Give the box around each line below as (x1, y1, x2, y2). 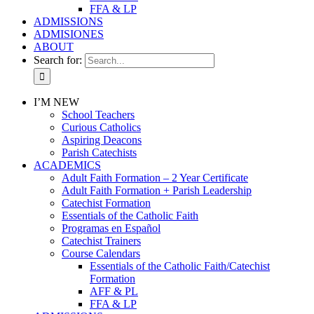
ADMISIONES (34, 28, 104, 40)
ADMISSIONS (34, 15, 103, 27)
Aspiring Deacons (62, 134, 142, 146)
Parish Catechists (62, 146, 137, 158)
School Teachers (62, 109, 135, 121)
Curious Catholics (62, 121, 141, 133)
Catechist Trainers (62, 235, 141, 247)
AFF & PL (90, 285, 138, 297)
